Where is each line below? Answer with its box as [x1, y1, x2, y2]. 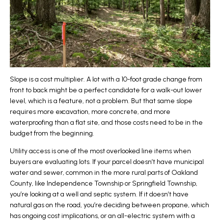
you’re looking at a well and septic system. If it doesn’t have [10, 190, 189, 199]
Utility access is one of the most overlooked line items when [10, 147, 191, 156]
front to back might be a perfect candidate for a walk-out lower [10, 86, 202, 95]
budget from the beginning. [10, 129, 94, 138]
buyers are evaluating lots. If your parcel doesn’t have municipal [10, 158, 204, 166]
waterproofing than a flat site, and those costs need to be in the [10, 118, 203, 127]
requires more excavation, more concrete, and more [10, 108, 170, 116]
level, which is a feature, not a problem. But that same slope [10, 97, 192, 106]
